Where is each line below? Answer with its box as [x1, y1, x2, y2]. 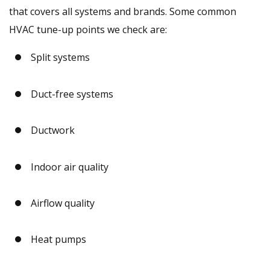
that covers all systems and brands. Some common [9, 5, 236, 19]
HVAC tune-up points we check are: [9, 23, 167, 37]
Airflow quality [30, 196, 95, 210]
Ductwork [30, 124, 75, 137]
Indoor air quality [30, 160, 108, 174]
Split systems [30, 51, 90, 64]
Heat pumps [30, 233, 86, 246]
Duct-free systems [30, 87, 113, 101]
